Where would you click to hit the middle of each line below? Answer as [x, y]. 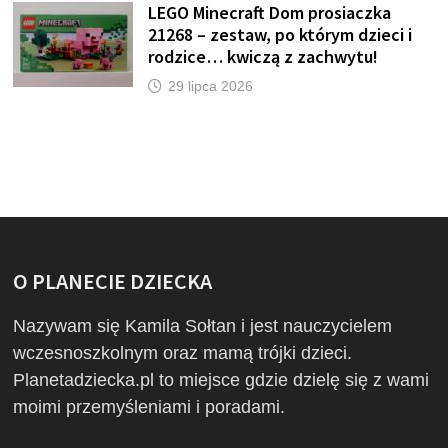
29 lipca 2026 [211, 85]
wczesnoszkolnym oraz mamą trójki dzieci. [183, 352]
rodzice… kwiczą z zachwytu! [263, 56]
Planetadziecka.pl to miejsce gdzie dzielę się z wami [221, 379]
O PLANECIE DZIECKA [113, 280]
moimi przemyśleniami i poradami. [149, 406]
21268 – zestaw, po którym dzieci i [280, 34]
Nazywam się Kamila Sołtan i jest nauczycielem [203, 325]
